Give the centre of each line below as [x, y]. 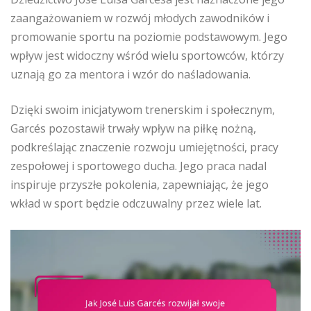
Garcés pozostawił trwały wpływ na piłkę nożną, [133, 129]
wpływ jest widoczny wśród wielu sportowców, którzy [147, 56]
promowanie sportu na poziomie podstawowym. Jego [149, 37]
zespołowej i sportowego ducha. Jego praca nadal [138, 166]
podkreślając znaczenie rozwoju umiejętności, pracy [144, 148]
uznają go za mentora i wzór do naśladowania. [131, 75]
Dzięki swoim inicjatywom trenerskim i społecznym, [143, 110]
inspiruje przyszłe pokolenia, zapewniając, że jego [140, 185]
